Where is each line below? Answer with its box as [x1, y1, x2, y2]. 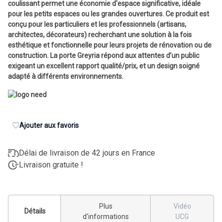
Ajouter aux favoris [19, 121, 79, 129]
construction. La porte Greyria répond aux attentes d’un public [8, 51, 199, 59]
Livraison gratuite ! [19, 160, 83, 169]
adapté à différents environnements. [8, 72, 123, 80]
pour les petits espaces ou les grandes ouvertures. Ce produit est [8, 9, 209, 18]
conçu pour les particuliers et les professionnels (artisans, [8, 20, 186, 28]
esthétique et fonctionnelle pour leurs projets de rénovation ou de [8, 41, 212, 49]
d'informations [82, 212, 129, 221]
